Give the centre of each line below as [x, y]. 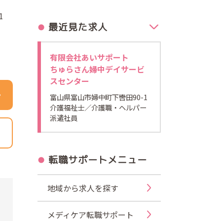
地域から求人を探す [83, 188]
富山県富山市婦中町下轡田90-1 [99, 97]
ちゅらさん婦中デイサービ [97, 69]
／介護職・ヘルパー [115, 107]
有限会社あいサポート [89, 57]
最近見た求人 [78, 27]
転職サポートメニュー [98, 159]
